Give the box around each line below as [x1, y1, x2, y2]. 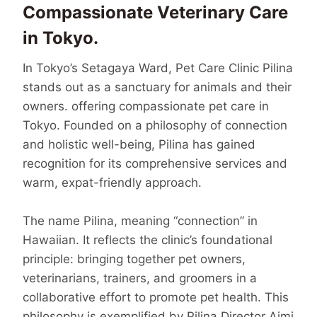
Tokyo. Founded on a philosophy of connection [23, 117, 287, 132]
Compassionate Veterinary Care [23, 2, 288, 23]
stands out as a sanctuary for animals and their [23, 79, 292, 94]
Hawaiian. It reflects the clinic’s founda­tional [23, 232, 272, 247]
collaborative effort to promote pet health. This [23, 289, 289, 304]
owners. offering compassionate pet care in [23, 98, 269, 113]
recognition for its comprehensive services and [23, 156, 287, 171]
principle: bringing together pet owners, [23, 251, 246, 266]
